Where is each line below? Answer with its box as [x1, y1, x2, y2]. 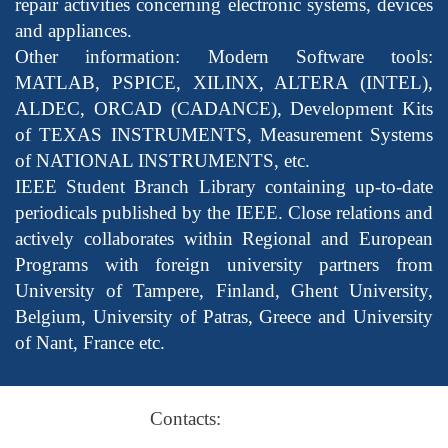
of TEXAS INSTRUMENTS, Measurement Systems [15, 123, 433, 145]
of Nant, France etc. [15, 331, 165, 353]
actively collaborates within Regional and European [15, 227, 433, 249]
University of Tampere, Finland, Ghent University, [15, 279, 433, 301]
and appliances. [15, 19, 132, 41]
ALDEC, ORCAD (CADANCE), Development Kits [15, 97, 433, 119]
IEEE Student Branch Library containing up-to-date [15, 175, 433, 197]
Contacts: [150, 407, 221, 429]
